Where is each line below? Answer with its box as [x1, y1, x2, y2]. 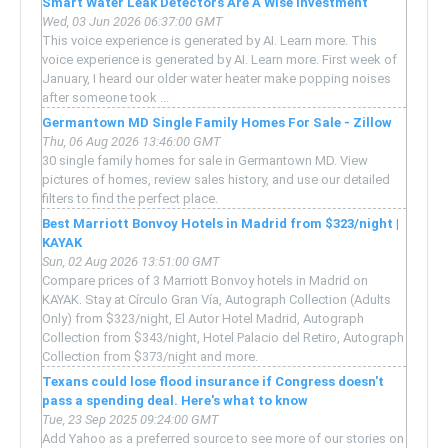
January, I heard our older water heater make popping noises [42, 71, 391, 87]
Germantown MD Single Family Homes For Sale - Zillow [42, 115, 392, 131]
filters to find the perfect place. [42, 191, 218, 207]
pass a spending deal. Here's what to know [42, 393, 308, 409]
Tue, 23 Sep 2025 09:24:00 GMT [42, 412, 219, 428]
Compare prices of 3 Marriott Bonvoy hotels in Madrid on [42, 273, 368, 289]
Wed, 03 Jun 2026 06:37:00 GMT [42, 14, 223, 30]
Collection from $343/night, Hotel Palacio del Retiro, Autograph [42, 330, 404, 346]
